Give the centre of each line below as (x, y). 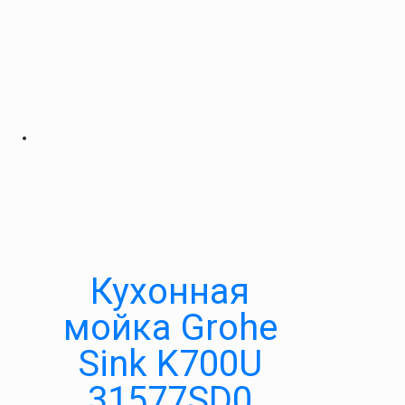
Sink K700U (170, 364)
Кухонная (170, 292)
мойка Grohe (170, 328)
